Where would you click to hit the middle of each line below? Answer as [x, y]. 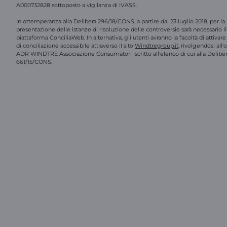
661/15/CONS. [34, 62]
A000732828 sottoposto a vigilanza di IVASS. [77, 5]
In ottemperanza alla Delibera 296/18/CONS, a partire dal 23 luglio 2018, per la [121, 21]
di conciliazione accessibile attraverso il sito [75, 46]
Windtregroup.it [157, 46]
